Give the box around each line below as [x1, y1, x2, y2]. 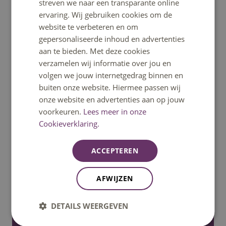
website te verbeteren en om [39, 21, 139, 32]
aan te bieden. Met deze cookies [39, 45, 150, 56]
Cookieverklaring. [39, 118, 100, 129]
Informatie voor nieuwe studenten [24, 182, 139, 192]
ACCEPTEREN [91, 145, 138, 155]
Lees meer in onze [83, 106, 147, 117]
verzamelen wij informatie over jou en [39, 58, 172, 68]
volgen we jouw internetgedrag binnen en [39, 70, 184, 80]
